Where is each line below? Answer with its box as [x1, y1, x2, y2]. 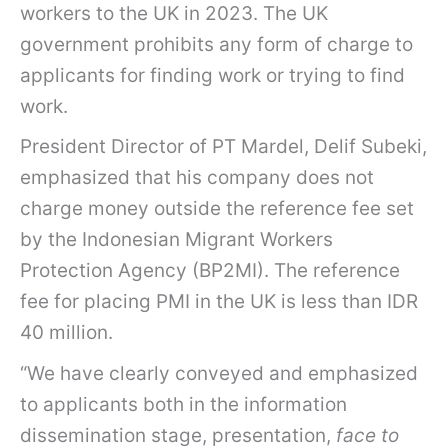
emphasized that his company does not [20, 166, 374, 190]
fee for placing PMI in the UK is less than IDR [20, 290, 418, 314]
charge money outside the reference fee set [20, 197, 414, 221]
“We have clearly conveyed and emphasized [20, 361, 418, 385]
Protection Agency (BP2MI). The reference [20, 259, 400, 283]
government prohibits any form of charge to [20, 32, 413, 56]
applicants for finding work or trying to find [20, 63, 405, 87]
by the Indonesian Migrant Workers [20, 228, 333, 252]
